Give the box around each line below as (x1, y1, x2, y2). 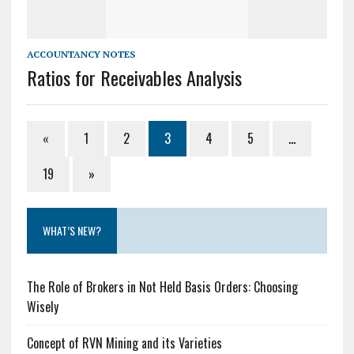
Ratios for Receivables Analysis (26, 62, 242, 92)
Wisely (26, 296, 58, 316)
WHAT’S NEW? (42, 221, 101, 239)
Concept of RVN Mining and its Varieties (26, 333, 222, 352)
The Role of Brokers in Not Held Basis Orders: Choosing (26, 277, 298, 296)
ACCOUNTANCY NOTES (26, 47, 135, 60)
